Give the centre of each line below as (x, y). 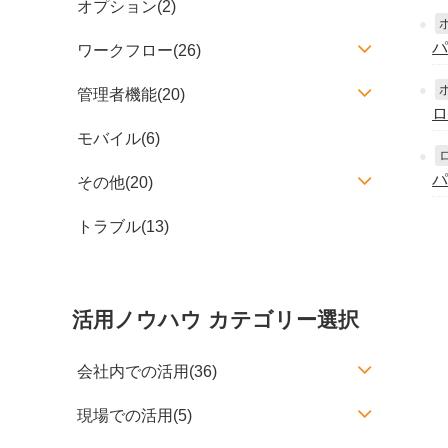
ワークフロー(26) (139, 50)
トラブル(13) (123, 226)
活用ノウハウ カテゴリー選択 (215, 319)
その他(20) (115, 182)
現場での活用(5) (134, 415)
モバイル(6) (118, 138)
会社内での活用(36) (147, 371)
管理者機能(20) (131, 94)
